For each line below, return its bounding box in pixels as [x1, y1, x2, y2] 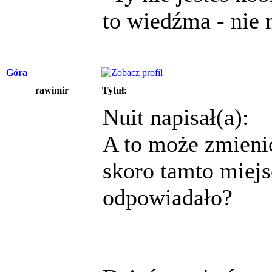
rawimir [35, 84, 69, 95]
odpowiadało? [103, 184, 233, 210]
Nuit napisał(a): [103, 104, 249, 130]
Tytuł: [102, 84, 127, 95]
